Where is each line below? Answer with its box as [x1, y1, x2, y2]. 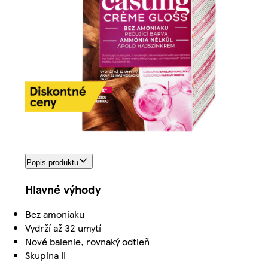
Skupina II [25, 248, 66, 263]
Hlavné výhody [25, 181, 100, 198]
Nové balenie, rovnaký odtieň [25, 234, 150, 249]
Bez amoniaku [25, 207, 84, 221]
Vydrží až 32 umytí [25, 221, 101, 235]
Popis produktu [26, 158, 78, 167]
